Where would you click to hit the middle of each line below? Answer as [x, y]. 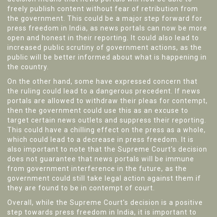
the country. [28, 67]
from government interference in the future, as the [97, 169]
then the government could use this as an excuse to [98, 110]
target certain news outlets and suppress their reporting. [107, 120]
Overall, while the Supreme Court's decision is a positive [105, 202]
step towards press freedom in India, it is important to [102, 212]
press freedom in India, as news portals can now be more [107, 28]
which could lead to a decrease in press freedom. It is [101, 139]
